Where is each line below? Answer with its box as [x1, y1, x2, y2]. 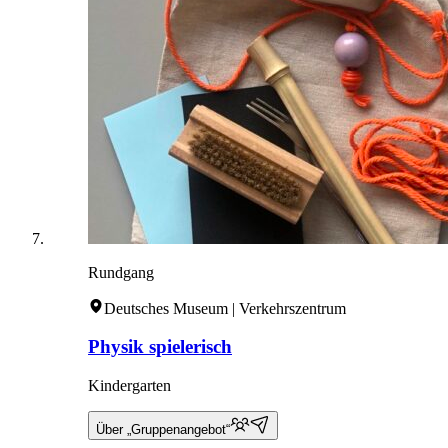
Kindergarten [88, 377, 171, 395]
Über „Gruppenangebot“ [96, 422, 230, 438]
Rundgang [88, 263, 154, 281]
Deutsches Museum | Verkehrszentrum [104, 299, 346, 317]
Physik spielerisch [88, 336, 232, 358]
